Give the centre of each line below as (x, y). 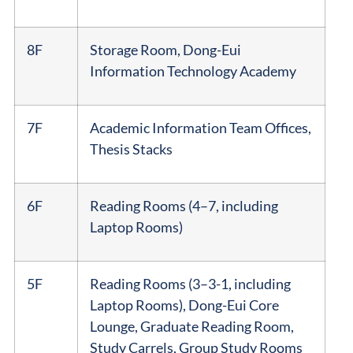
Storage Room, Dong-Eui (165, 49)
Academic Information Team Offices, (200, 127)
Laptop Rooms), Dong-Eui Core (184, 305)
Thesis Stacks (131, 149)
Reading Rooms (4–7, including (184, 205)
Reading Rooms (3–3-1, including (190, 283)
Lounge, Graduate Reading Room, (191, 326)
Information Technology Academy (193, 71)
